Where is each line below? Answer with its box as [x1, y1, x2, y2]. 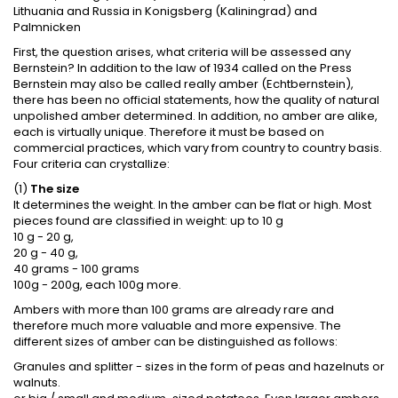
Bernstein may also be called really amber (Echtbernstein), [13, 75, 354, 92]
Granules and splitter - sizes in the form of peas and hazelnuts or [13, 357, 385, 375]
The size [30, 179, 79, 197]
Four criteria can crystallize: [13, 155, 170, 172]
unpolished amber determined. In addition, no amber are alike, [13, 107, 378, 124]
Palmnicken [13, 18, 81, 36]
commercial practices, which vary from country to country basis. [13, 139, 382, 156]
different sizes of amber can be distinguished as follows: [13, 332, 338, 350]
